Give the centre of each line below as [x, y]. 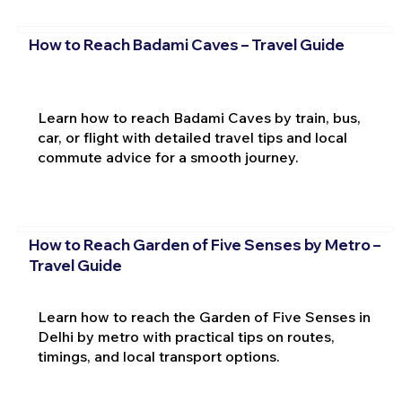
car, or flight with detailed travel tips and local [192, 138]
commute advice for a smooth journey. [168, 157]
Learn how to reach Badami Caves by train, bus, [199, 118]
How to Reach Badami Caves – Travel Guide [186, 45]
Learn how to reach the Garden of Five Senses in [204, 317]
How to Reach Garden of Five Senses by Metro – [204, 244]
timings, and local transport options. [158, 357]
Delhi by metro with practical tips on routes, [186, 337]
